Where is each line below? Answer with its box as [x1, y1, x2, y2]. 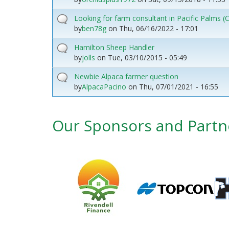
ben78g [82, 23, 106, 33]
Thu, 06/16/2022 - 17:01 [119, 23, 198, 33]
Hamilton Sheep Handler [74, 42, 154, 52]
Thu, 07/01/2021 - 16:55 [139, 81, 218, 91]
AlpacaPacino [82, 81, 126, 91]
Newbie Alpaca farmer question [74, 71, 178, 81]
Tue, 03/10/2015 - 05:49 [108, 52, 187, 62]
